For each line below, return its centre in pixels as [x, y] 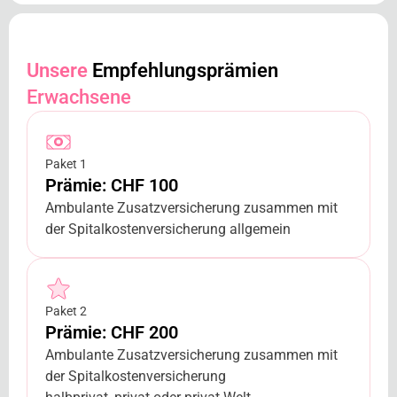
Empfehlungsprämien [183, 71]
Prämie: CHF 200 [112, 333]
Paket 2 [66, 311]
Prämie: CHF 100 [112, 186]
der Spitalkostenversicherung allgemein [168, 230]
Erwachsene [79, 97]
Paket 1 [66, 164]
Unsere [57, 71]
